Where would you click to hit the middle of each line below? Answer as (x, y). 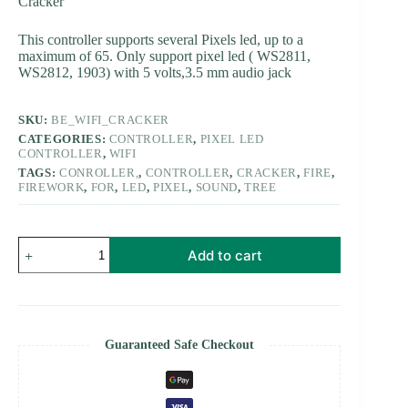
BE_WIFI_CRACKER (110, 120)
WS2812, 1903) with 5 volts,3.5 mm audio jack (155, 73)
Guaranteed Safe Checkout (180, 345)
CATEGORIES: (64, 139)
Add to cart (225, 255)
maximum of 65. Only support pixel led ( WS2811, (164, 56)
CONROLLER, (99, 173)
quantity (41, 398)
